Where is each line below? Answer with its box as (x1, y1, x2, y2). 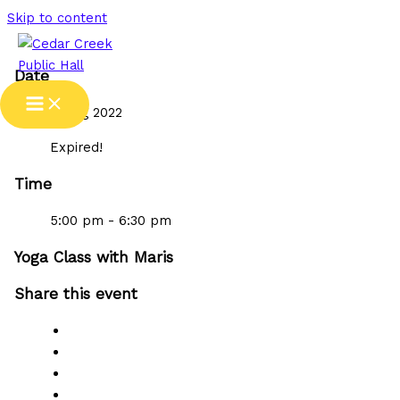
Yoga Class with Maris (13, 247, 173, 266)
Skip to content (7, 10, 107, 26)
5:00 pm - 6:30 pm (49, 212, 171, 229)
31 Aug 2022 (49, 104, 122, 121)
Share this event (13, 284, 137, 303)
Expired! (49, 138, 103, 155)
